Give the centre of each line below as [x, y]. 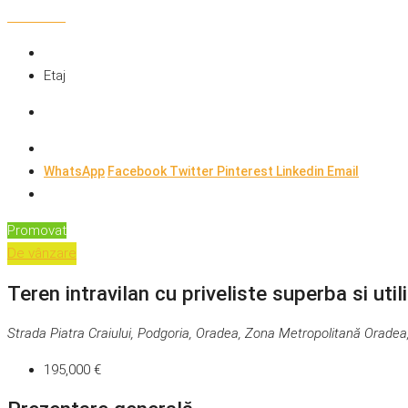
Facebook [138, 172]
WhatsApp [74, 172]
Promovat [37, 231]
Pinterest [246, 172]
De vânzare [42, 254]
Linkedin [301, 172]
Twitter [193, 172]
